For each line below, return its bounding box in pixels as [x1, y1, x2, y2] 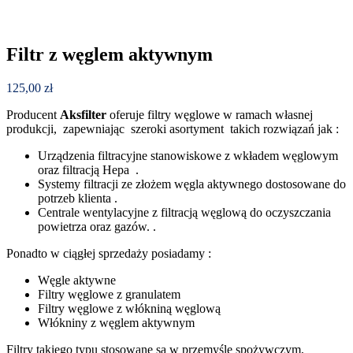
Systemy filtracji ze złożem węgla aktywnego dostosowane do [38, 176, 346, 191]
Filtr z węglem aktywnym [6, 44, 213, 65]
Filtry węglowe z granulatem [38, 287, 180, 301]
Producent [6, 107, 60, 121]
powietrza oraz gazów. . [38, 219, 156, 233]
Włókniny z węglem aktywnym [38, 315, 195, 329]
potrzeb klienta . [38, 191, 117, 205]
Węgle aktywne [38, 273, 116, 287]
